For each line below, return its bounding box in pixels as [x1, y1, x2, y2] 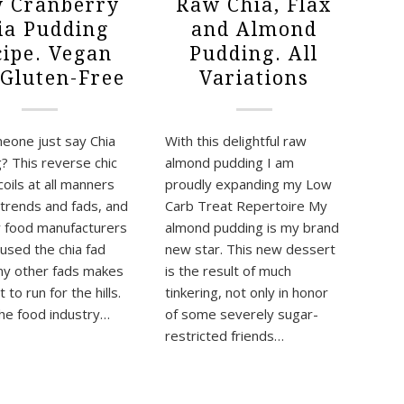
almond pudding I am [165, 153, 295, 172]
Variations [198, 67, 309, 90]
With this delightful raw [165, 132, 308, 151]
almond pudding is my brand [165, 218, 340, 237]
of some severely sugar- [165, 305, 319, 324]
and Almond [190, 18, 317, 41]
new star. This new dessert [165, 240, 336, 259]
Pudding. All [189, 42, 319, 66]
